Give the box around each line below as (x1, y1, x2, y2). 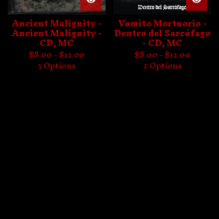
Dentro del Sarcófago (114, 22, 211, 43)
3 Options (38, 56, 76, 75)
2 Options (143, 56, 182, 75)
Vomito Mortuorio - (118, 13, 207, 33)
